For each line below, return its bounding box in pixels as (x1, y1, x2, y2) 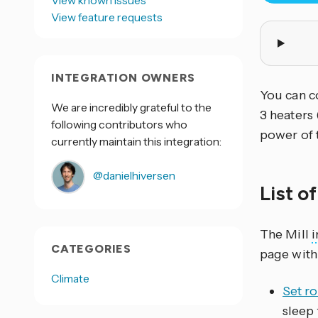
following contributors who (51, 117, 187, 131)
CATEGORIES (51, 242, 131, 256)
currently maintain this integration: (51, 134, 221, 148)
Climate (51, 271, 90, 285)
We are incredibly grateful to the (51, 100, 212, 114)
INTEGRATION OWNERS (51, 71, 195, 84)
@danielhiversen (91, 168, 175, 183)
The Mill (260, 226, 312, 242)
